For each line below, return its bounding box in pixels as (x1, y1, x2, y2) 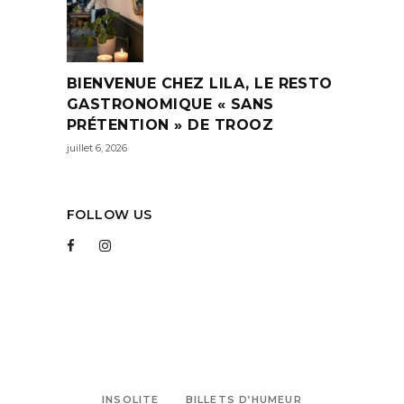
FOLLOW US (67, 207, 152, 224)
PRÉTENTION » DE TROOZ (67, 116, 274, 134)
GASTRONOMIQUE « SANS (67, 96, 274, 114)
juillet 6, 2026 (67, 142, 127, 155)
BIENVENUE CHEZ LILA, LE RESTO (67, 75, 333, 93)
